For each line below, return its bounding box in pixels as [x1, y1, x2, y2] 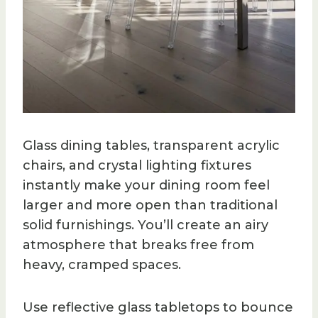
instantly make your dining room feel [23, 177, 270, 193]
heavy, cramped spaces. [23, 256, 181, 273]
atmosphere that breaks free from [23, 236, 254, 253]
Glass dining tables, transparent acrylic [23, 137, 280, 153]
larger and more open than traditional [23, 197, 278, 213]
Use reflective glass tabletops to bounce [23, 299, 293, 315]
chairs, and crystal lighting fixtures [23, 157, 251, 173]
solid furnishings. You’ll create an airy [23, 216, 268, 233]
